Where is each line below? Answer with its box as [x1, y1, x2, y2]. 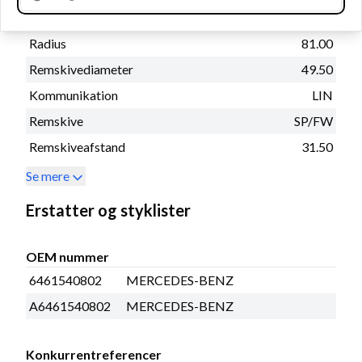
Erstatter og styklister [26, 200, 191, 220]
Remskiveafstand [29, 138, 125, 154]
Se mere [26, 167, 69, 183]
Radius [29, 35, 66, 51]
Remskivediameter [29, 61, 133, 77]
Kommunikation [29, 86, 118, 103]
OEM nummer [26, 248, 109, 264]
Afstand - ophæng [29, 9, 128, 25]
